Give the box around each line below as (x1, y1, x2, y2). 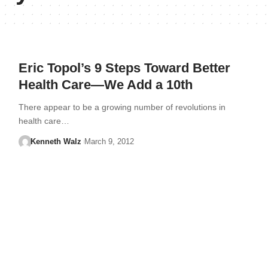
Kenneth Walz (31, 137, 82, 146)
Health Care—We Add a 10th (18, 77, 193, 92)
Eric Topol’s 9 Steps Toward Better (18, 60, 230, 75)
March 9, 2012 (84, 137, 134, 146)
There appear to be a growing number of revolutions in (18, 102, 226, 112)
